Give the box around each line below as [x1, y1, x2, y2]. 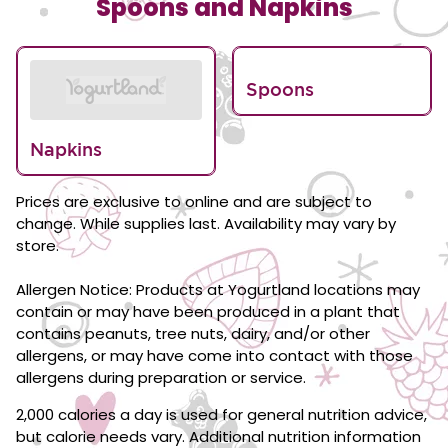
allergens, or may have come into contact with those [16, 345, 413, 366]
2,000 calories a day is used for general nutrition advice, [16, 404, 427, 425]
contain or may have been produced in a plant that [16, 301, 400, 322]
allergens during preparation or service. [16, 367, 306, 388]
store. [16, 235, 59, 256]
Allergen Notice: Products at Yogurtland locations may [16, 279, 420, 300]
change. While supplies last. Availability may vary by [16, 213, 396, 234]
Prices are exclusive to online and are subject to [16, 191, 372, 212]
